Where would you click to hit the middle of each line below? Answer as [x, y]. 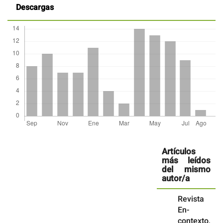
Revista [191, 199]
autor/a [176, 178]
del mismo [186, 169]
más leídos [186, 160]
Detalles [27, 136]
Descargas [35, 7]
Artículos [179, 151]
